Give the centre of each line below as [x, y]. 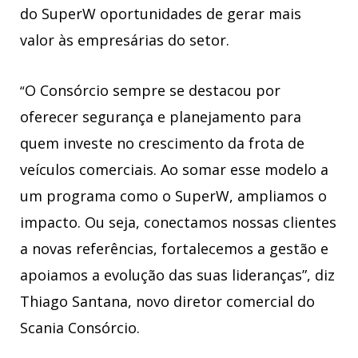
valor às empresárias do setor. [125, 40]
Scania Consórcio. [80, 327]
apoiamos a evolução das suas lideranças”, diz [177, 274]
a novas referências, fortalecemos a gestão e [174, 248]
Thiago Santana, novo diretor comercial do [167, 301]
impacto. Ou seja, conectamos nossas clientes [178, 222]
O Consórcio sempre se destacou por [153, 90]
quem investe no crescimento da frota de [162, 143]
